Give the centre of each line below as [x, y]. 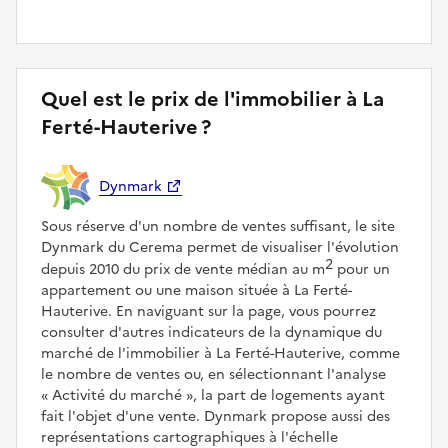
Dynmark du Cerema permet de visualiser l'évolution [220, 247]
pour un [361, 269]
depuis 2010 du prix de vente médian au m [183, 269]
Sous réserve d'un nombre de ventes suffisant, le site [218, 226]
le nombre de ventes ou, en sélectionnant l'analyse [213, 374]
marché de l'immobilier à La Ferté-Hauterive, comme [220, 353]
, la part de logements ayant [289, 395]
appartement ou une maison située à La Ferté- [196, 290]
